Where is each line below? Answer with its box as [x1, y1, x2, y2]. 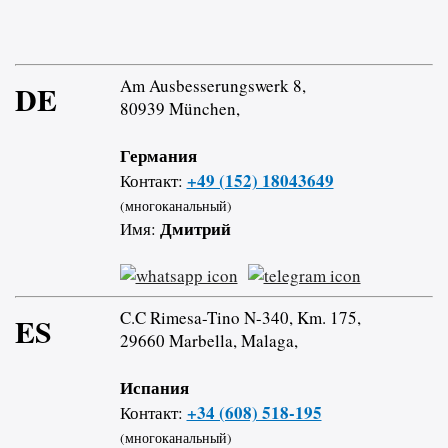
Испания [119, 375, 189, 400]
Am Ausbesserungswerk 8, [119, 74, 306, 97]
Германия [119, 143, 197, 168]
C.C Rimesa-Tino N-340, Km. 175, [119, 306, 361, 329]
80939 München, [119, 97, 240, 120]
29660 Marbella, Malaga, [119, 329, 298, 352]
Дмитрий [159, 216, 231, 241]
